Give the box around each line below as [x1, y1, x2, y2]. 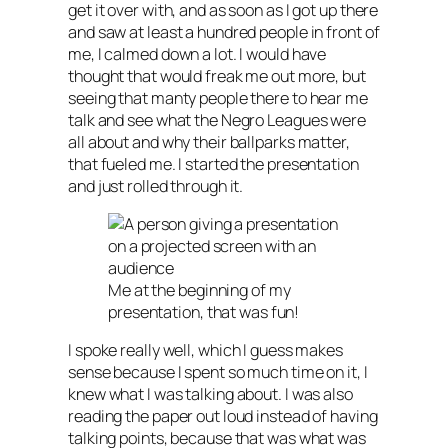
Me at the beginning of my [108, 279, 291, 302]
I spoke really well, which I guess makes [68, 339, 343, 362]
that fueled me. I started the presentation [68, 152, 359, 175]
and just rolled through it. [68, 174, 244, 197]
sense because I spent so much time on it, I [68, 361, 368, 384]
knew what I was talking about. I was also [68, 383, 353, 406]
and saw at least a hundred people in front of [68, 20, 380, 43]
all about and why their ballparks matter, [68, 130, 350, 153]
